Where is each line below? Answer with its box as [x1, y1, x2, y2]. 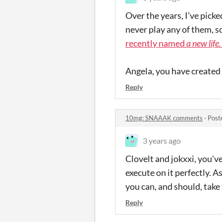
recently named [125, 38, 186, 49]
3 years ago [143, 136, 181, 145]
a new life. [186, 38, 221, 49]
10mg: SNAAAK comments [125, 114, 203, 122]
